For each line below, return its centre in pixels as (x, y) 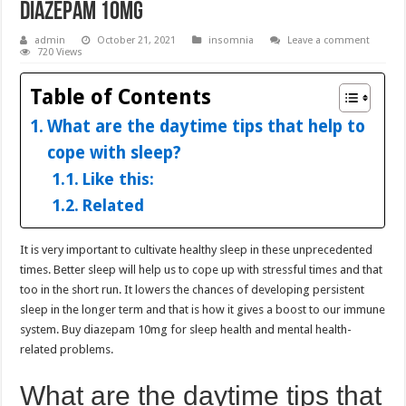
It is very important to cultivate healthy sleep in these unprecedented (197, 249)
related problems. (67, 349)
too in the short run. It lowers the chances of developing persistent (193, 289)
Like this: (118, 179)
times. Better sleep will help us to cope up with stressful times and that (202, 269)
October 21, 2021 (137, 40)
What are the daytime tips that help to (206, 126)
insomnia (232, 40)
